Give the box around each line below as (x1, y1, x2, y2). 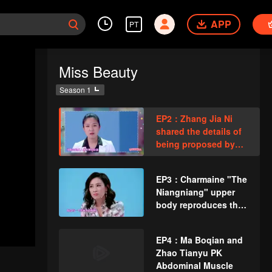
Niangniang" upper (155, 186, 235, 198)
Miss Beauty (58, 61, 138, 82)
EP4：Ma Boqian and (155, 234, 243, 246)
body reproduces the (155, 199, 243, 211)
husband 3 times (155, 163, 225, 175)
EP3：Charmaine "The (155, 173, 247, 185)
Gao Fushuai (155, 151, 209, 163)
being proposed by (155, 138, 235, 150)
